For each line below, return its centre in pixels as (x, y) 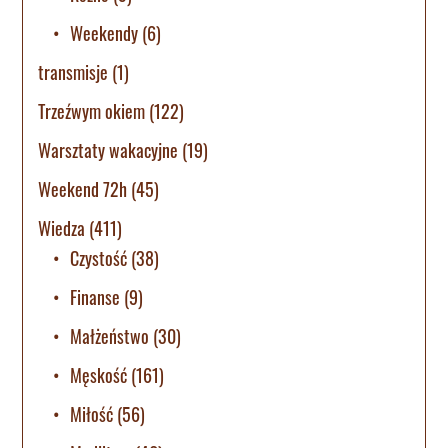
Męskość (99, 374)
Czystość (99, 257)
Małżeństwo (110, 335)
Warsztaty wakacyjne (108, 149)
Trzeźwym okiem (92, 110)
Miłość (92, 413)
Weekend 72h (83, 188)
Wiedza (62, 227)
